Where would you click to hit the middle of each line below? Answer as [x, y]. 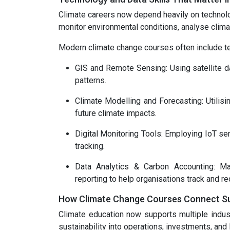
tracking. [90, 146]
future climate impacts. [116, 113]
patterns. [91, 80]
